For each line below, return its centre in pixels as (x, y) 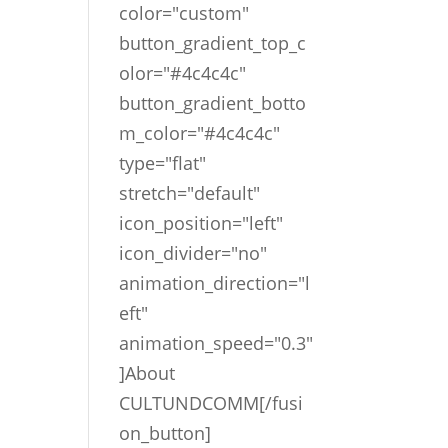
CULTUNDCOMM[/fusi (211, 403)
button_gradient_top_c (213, 43)
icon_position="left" (201, 223)
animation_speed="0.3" (216, 343)
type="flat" (163, 163)
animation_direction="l (215, 283)
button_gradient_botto (213, 103)
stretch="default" (190, 193)
